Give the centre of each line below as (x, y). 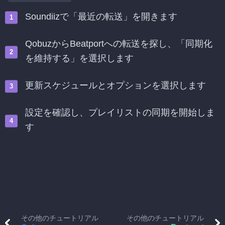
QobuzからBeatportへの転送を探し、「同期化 (119, 44)
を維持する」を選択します (79, 58)
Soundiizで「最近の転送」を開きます (101, 17)
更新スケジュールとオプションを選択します (116, 85)
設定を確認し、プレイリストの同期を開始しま (120, 113)
